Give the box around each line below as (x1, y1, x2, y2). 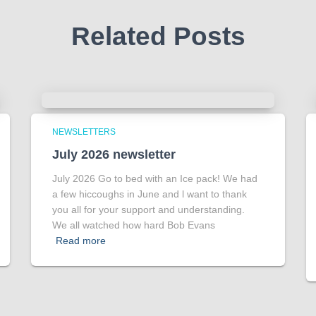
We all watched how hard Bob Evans (52, 219, 215, 231)
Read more (56, 235, 106, 247)
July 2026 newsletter (52, 147, 176, 162)
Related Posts (71, 22, 245, 51)
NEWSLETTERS (52, 127, 116, 138)
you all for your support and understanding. (52, 204, 248, 216)
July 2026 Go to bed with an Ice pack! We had (52, 173, 257, 185)
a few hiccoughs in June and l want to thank (52, 188, 247, 200)
